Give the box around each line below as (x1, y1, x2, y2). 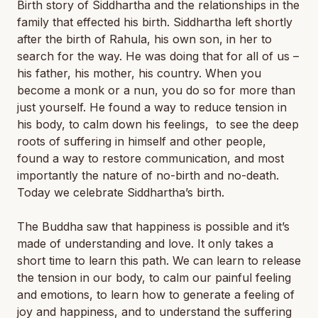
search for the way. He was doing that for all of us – (17, 49, 299, 63)
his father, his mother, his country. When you (17, 66, 261, 80)
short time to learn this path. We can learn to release (17, 253, 301, 268)
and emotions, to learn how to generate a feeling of (17, 287, 295, 302)
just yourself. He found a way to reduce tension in (17, 100, 287, 114)
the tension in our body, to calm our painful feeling (17, 270, 291, 285)
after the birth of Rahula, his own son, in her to (17, 32, 272, 46)
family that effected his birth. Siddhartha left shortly (17, 15, 292, 29)
